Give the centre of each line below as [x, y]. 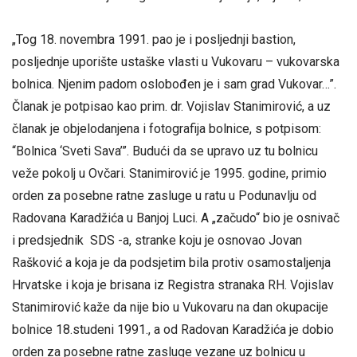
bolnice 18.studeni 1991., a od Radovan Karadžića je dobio [173, 329]
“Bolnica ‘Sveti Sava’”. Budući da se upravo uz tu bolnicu [165, 151]
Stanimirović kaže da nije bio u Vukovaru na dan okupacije [170, 307]
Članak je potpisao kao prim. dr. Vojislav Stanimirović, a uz [171, 106]
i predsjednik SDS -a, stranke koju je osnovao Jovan [157, 240]
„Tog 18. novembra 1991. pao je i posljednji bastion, [154, 39]
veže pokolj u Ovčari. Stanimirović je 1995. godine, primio [169, 173]
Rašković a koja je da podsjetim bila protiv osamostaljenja [171, 262]
